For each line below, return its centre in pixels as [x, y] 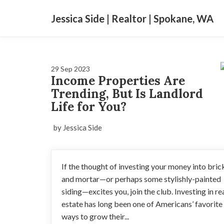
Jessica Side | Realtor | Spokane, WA [132, 18]
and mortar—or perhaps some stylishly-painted [141, 179]
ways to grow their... [95, 216]
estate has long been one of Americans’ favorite [142, 204]
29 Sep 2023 [70, 69]
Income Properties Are [118, 81]
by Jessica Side [78, 127]
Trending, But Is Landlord [127, 94]
